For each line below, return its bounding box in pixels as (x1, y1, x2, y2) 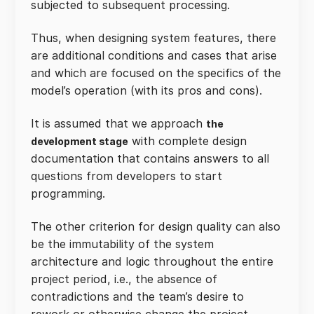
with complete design (128, 134, 247, 148)
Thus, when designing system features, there (31, 31, 276, 45)
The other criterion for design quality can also (31, 219, 280, 233)
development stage (31, 135, 128, 147)
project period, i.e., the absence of (31, 272, 217, 286)
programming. (31, 186, 109, 200)
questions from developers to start (31, 169, 222, 183)
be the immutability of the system (31, 237, 214, 251)
